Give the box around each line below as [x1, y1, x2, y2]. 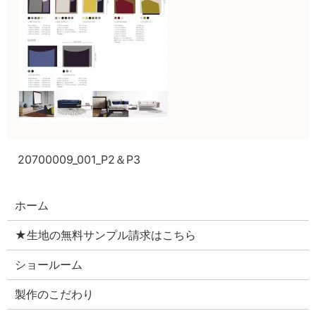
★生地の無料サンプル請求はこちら [15, 228, 197, 243]
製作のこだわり [15, 287, 95, 302]
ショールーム [15, 257, 83, 272]
